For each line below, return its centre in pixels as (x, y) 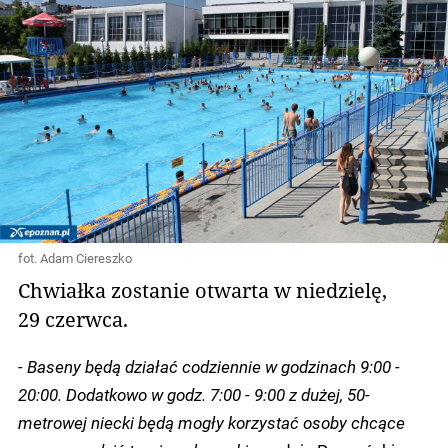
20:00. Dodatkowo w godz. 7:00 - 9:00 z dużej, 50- (194, 393)
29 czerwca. (73, 318)
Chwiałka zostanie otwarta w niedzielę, (202, 289)
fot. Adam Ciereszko (75, 257)
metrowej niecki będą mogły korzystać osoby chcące (211, 421)
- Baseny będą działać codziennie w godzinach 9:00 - (209, 365)
